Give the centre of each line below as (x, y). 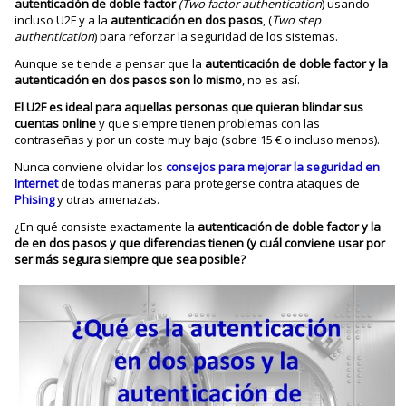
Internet (37, 183)
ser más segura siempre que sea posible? (130, 259)
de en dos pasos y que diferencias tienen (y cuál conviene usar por (200, 243)
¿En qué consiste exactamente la (106, 227)
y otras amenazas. (107, 199)
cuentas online (56, 123)
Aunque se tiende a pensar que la (110, 63)
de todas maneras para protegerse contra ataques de (209, 183)
